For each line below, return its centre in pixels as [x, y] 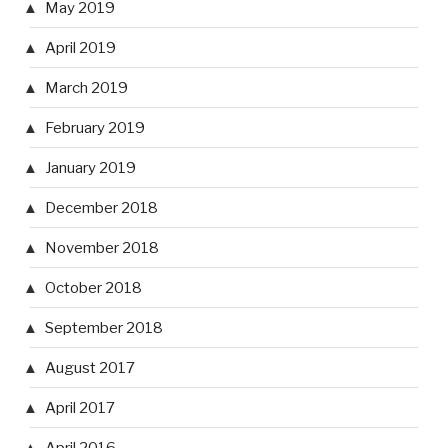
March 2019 [86, 87]
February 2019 [95, 127]
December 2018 [101, 207]
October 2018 [93, 287]
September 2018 [104, 327]
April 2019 [80, 47]
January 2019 [90, 167]
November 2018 [102, 247]
